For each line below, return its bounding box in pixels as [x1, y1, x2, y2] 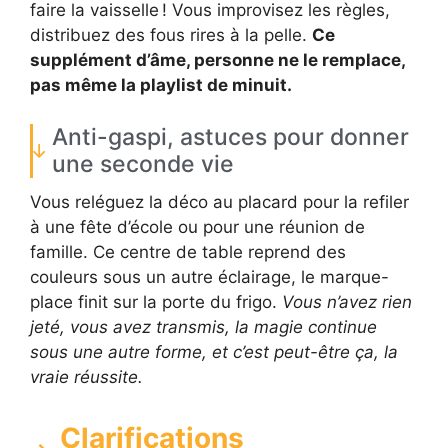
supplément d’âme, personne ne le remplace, [30, 50, 405, 71]
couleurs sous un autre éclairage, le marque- [30, 266, 389, 287]
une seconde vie [52, 149, 234, 178]
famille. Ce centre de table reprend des [30, 241, 346, 262]
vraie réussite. [30, 366, 143, 387]
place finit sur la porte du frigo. [30, 291, 282, 312]
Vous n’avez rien [282, 291, 412, 312]
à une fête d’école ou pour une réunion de [30, 216, 365, 237]
